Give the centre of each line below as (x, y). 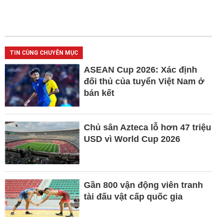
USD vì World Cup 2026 (132, 139)
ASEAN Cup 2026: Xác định (140, 70)
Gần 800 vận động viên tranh (143, 185)
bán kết (99, 93)
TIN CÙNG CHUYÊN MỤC (44, 53)
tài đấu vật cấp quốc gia (134, 196)
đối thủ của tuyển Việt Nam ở (144, 81)
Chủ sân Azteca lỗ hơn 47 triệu (147, 127)
